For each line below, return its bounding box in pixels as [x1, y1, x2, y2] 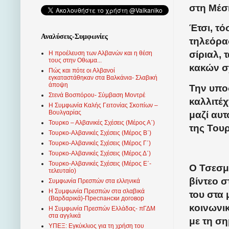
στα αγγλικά [49, 212, 81, 220]
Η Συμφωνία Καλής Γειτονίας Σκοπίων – [49, 102, 158, 109]
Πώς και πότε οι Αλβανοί [49, 67, 115, 75]
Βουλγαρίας [49, 109, 81, 117]
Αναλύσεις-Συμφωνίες [41, 33, 108, 41]
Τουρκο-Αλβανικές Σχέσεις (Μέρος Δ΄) [49, 150, 151, 157]
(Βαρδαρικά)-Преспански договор [49, 195, 144, 202]
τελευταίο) [49, 167, 76, 175]
